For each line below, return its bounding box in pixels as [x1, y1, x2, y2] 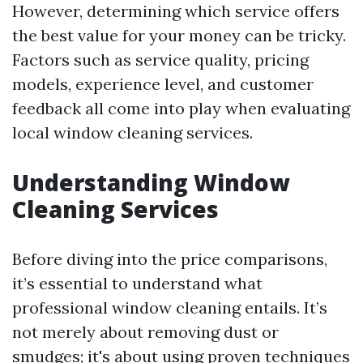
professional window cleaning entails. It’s [12, 297, 327, 318]
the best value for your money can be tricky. [12, 25, 346, 45]
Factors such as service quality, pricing [12, 49, 309, 70]
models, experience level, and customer [12, 74, 314, 94]
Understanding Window [12, 167, 289, 198]
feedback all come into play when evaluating [12, 98, 350, 118]
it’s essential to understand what [12, 273, 263, 293]
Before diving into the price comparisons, [12, 249, 327, 269]
